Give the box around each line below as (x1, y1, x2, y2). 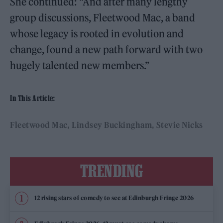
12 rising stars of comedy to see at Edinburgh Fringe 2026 (34, 194, 194, 202)
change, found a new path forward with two (10, 43, 203, 56)
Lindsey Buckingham (72, 119, 152, 130)
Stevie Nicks (156, 119, 203, 130)
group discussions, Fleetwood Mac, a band (10, 11, 196, 24)
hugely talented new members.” (10, 59, 150, 72)
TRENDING (80, 161, 143, 180)
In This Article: (10, 93, 55, 103)
